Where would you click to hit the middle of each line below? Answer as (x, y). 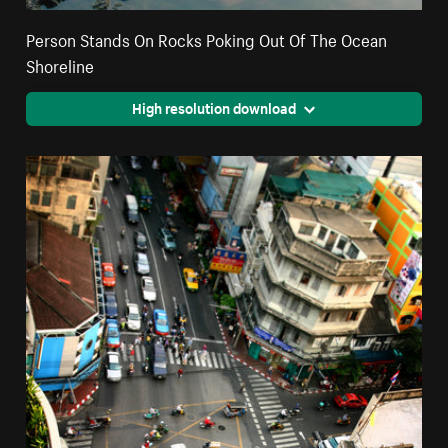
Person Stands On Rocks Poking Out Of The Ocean (207, 37)
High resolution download (213, 106)
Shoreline (60, 63)
